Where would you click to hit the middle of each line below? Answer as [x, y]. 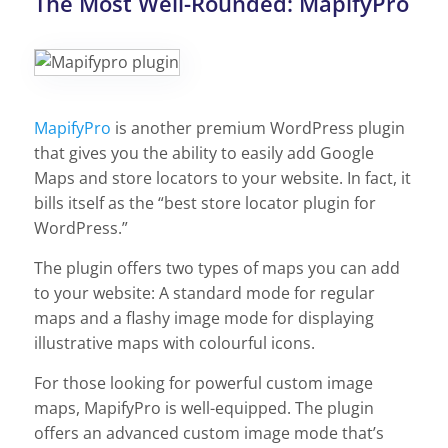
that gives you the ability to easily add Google [204, 153]
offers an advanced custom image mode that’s [209, 433]
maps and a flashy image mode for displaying [204, 318]
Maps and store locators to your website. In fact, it [222, 178]
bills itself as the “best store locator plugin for [205, 203]
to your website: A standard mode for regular [204, 293]
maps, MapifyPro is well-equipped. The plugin [204, 408]
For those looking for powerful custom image [203, 383]
